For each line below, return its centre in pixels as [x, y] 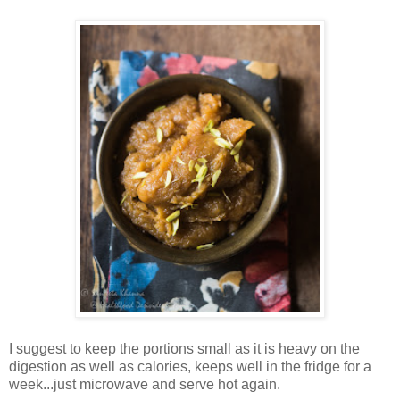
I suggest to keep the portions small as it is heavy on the [184, 348]
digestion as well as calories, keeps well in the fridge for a [190, 366]
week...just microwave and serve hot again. [145, 384]
